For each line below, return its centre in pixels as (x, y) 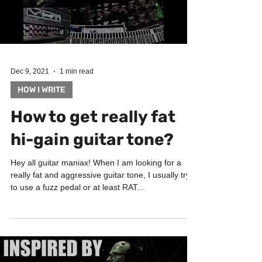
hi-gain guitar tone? (92, 163)
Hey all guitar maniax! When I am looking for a (96, 186)
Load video (94, 15)
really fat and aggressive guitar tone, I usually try (100, 198)
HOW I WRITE (42, 113)
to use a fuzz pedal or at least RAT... (77, 211)
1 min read (77, 95)
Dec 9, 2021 (30, 95)
